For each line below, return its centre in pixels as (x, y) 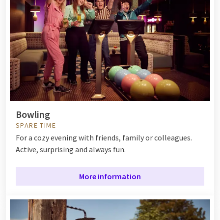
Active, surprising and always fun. (71, 149)
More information (110, 176)
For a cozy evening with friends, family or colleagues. (104, 137)
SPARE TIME (36, 125)
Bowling (33, 114)
